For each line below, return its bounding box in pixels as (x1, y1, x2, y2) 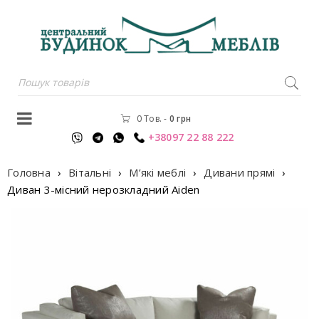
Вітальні (68, 164, 111, 179)
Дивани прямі (204, 164, 276, 179)
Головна (7, 164, 51, 179)
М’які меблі (129, 164, 186, 179)
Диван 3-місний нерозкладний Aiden (7, 182, 200, 197)
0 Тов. (136, 112, 162, 125)
